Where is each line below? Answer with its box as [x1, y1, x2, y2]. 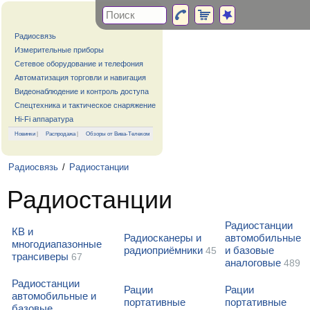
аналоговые [225, 257, 281, 268]
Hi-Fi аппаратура [15, 115, 73, 123]
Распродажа [46, 130, 75, 137]
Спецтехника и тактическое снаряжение [15, 101, 156, 109]
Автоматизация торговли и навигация [15, 73, 146, 82]
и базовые [225, 244, 274, 256]
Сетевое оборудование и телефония [15, 60, 143, 68]
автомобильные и [12, 290, 96, 302]
